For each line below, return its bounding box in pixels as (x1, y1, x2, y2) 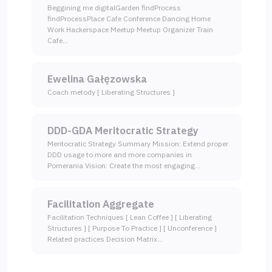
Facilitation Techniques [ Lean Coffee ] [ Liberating (47, 212, 212, 222)
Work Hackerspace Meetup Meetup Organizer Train (47, 25, 213, 35)
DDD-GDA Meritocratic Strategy (47, 124, 199, 138)
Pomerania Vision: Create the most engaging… (47, 161, 200, 171)
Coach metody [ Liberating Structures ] (47, 87, 175, 97)
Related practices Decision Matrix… (47, 234, 163, 244)
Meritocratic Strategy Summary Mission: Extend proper (47, 139, 228, 149)
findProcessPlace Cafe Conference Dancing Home (47, 14, 211, 24)
